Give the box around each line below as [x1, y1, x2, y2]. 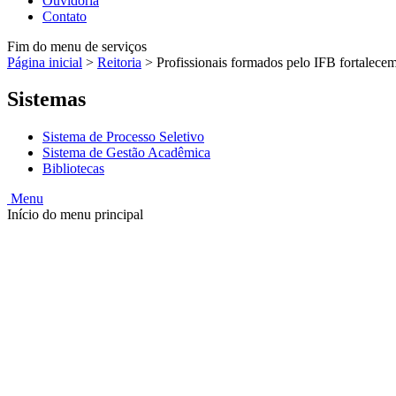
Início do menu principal [7, 207, 143, 223]
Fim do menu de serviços [7, 38, 147, 54]
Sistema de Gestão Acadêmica [42, 145, 210, 161]
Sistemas [7, 88, 86, 111]
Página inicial [7, 54, 82, 70]
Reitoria [97, 54, 141, 70]
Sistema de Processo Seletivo [42, 129, 204, 145]
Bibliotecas [42, 161, 104, 177]
